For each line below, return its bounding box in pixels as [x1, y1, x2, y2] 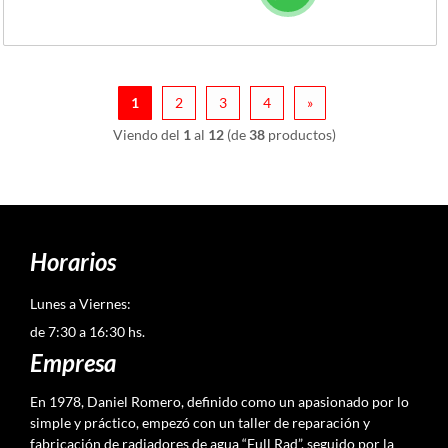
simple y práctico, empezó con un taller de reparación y [30, 413, 370, 431]
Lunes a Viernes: [30, 294, 131, 312]
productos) [264, 125, 336, 143]
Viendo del [112, 125, 183, 143]
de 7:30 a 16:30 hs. [30, 322, 145, 340]
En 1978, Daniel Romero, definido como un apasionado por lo [30, 392, 409, 410]
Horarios [30, 246, 116, 276]
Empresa [30, 347, 116, 377]
